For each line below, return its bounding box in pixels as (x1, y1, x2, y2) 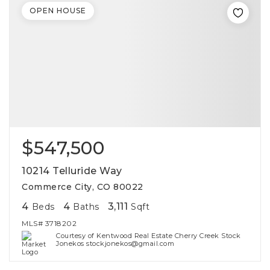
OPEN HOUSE (30, 6, 86, 15)
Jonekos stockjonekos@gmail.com (56, 239, 175, 248)
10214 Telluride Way (22, 165, 122, 177)
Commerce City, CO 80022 (22, 181, 143, 192)
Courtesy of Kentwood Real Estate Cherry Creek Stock (56, 231, 241, 240)
